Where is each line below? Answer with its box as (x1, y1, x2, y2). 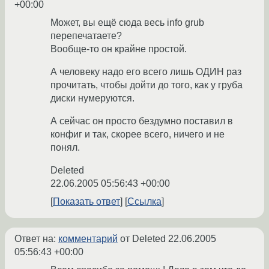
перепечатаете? (50, 31, 122, 41)
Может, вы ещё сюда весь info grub (50, 17, 204, 28)
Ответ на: (14, 234, 58, 244)
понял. (50, 142, 80, 153)
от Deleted (118, 234, 168, 244)
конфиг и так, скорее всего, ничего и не (50, 129, 225, 140)
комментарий (58, 234, 118, 244)
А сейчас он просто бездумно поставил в (50, 116, 233, 127)
